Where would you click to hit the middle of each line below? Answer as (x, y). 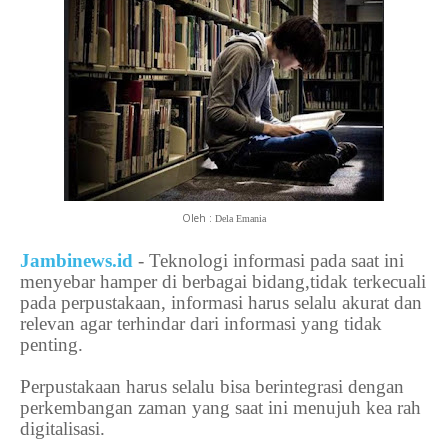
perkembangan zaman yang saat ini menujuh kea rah (220, 408)
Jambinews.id (76, 261)
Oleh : (198, 218)
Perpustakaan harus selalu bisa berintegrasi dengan (212, 387)
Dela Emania (240, 219)
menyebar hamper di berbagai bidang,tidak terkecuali (223, 282)
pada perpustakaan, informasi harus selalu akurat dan (221, 303)
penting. (54, 345)
